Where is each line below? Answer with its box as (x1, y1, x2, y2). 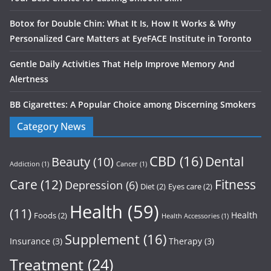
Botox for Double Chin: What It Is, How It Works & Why (10, 18, 236, 30)
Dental (205, 153, 244, 171)
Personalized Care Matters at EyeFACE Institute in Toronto (10, 33, 252, 45)
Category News (17, 120, 86, 134)
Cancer (116, 160, 138, 169)
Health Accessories (162, 212, 220, 221)
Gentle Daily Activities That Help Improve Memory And (10, 58, 235, 70)
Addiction (10, 160, 40, 169)
